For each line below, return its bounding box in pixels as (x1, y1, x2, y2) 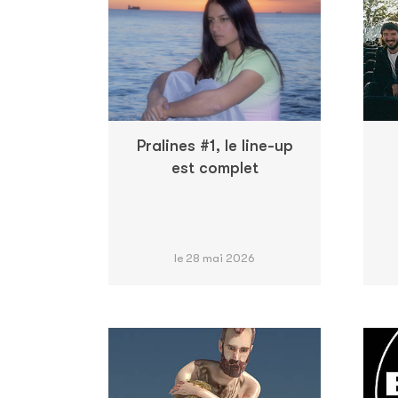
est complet (171, 158, 259, 177)
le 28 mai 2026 (174, 251, 255, 265)
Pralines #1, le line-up (136, 136, 293, 155)
